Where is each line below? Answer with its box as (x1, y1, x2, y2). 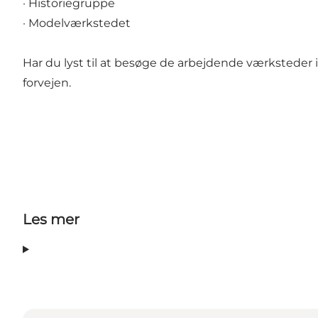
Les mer (23, 211, 79, 229)
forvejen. (23, 76, 71, 90)
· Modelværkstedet (23, 16, 131, 31)
